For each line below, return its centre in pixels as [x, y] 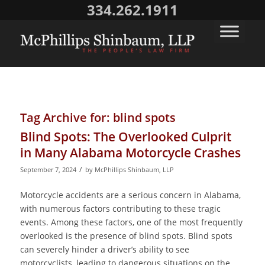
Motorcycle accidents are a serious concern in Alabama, [130, 195]
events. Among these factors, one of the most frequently [131, 222]
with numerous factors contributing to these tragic [120, 208]
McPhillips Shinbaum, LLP [134, 169]
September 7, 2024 [48, 169]
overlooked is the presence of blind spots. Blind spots [126, 235]
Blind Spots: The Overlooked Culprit [125, 137]
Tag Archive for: [66, 117]
